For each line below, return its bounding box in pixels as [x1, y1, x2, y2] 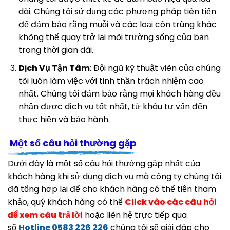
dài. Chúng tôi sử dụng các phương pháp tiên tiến [18, 6, 216, 18]
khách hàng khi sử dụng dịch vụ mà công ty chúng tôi [8, 170, 221, 182]
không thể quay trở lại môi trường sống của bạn [18, 31, 209, 44]
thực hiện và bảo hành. [18, 113, 110, 126]
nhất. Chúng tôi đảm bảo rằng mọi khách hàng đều [18, 88, 221, 100]
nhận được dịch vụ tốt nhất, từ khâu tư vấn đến [18, 101, 207, 113]
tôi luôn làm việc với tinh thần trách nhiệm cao [18, 75, 204, 87]
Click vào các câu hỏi [125, 196, 217, 208]
